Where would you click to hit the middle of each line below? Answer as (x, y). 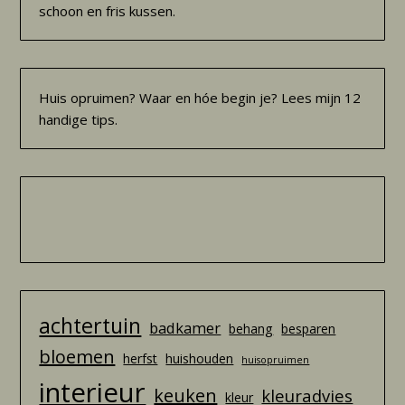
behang (251, 328)
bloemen (77, 356)
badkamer (185, 327)
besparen (309, 328)
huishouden (200, 358)
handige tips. (79, 119)
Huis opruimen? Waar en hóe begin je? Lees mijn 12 (200, 97)
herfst (141, 358)
